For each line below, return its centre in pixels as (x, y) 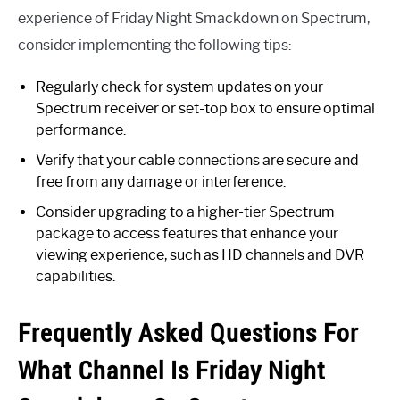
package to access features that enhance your (187, 234)
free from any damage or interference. (161, 182)
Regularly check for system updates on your (179, 87)
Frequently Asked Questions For (188, 333)
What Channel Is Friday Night (172, 371)
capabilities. (75, 277)
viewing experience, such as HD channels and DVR (200, 255)
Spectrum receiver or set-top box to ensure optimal (205, 109)
